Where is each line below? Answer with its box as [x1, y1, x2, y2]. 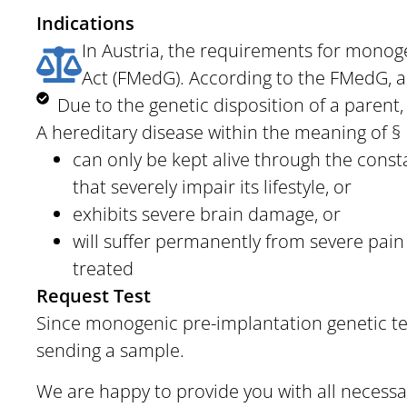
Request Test [36, 283, 151, 309]
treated [73, 256, 134, 282]
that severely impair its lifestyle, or [73, 174, 352, 200]
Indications [36, 11, 134, 36]
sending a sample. [36, 338, 184, 363]
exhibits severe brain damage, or [73, 202, 341, 227]
